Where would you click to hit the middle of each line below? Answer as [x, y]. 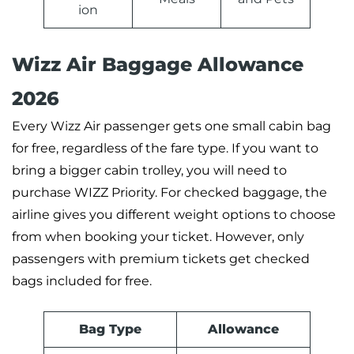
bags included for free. [82, 281]
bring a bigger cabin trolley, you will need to [149, 171]
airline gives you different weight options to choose [174, 215]
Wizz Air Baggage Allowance [158, 65]
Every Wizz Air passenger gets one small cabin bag [171, 126]
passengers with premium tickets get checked [161, 259]
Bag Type [110, 330]
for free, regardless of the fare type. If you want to [165, 149]
